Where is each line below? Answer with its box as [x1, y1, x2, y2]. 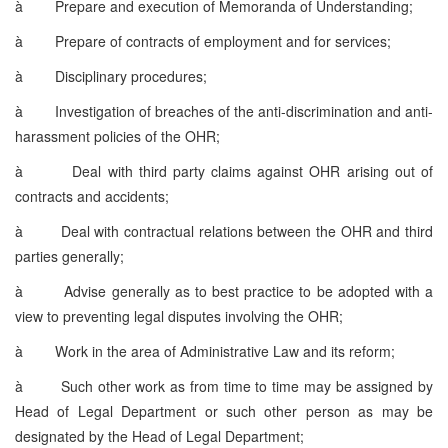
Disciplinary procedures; [55, 65, 207, 86]
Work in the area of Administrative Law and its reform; [55, 340, 395, 361]
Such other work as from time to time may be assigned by [60, 375, 434, 396]
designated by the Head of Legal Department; [15, 425, 304, 446]
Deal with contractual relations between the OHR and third [60, 220, 433, 241]
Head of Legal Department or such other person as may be [15, 400, 433, 421]
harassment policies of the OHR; [15, 125, 220, 146]
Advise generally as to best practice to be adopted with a [64, 280, 434, 301]
